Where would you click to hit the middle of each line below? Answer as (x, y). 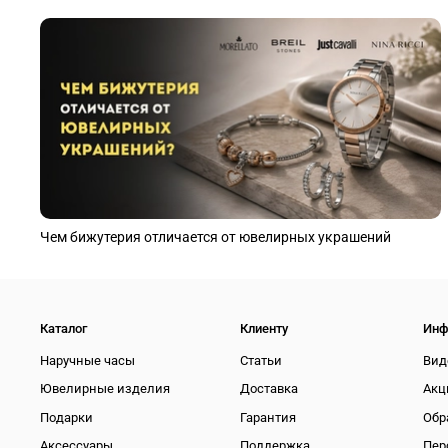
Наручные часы (87, 360)
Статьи (261, 360)
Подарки (66, 417)
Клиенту (264, 328)
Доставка (269, 389)
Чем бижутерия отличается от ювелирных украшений (215, 236)
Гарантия (268, 417)
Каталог (63, 328)
